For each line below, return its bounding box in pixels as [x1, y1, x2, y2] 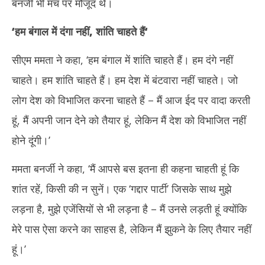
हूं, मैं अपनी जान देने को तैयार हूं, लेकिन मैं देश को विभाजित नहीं [12, 113, 246, 127]
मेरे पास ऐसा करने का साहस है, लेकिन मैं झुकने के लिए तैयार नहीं [12, 222, 251, 236]
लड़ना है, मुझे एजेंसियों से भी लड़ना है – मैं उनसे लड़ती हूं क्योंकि [12, 202, 247, 216]
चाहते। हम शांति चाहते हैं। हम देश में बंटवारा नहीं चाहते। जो [12, 73, 238, 87]
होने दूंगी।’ [12, 133, 50, 147]
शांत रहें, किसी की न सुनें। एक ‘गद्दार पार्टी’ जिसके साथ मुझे [12, 182, 231, 196]
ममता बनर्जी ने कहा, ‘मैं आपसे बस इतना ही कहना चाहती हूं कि [12, 161, 239, 176]
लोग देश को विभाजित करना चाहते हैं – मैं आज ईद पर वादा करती [12, 93, 250, 107]
